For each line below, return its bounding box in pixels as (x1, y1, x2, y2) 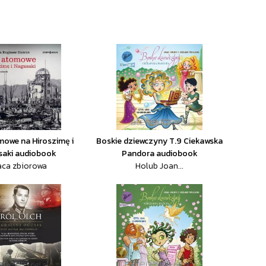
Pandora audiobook (121, 147, 198, 160)
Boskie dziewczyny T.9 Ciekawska (96, 135, 223, 147)
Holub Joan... (135, 160, 184, 172)
